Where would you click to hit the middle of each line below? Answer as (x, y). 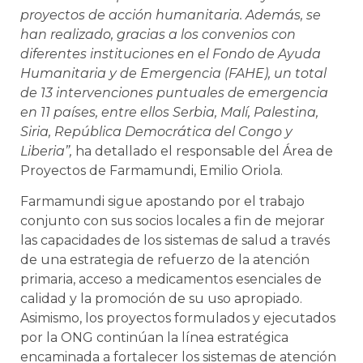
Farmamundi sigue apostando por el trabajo (162, 202)
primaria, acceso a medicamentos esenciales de (171, 280)
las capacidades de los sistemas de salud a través (175, 241)
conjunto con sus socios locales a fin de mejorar (173, 221)
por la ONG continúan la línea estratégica (154, 338)
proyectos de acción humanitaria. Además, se (171, 15)
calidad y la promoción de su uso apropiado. (161, 299)
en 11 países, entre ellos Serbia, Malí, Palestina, (169, 113)
